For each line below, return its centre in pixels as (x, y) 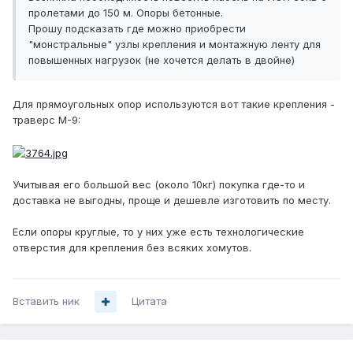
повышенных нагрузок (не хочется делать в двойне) (162, 60)
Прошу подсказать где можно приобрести (137, 29)
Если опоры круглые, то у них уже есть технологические (158, 231)
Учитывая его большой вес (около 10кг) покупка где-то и (159, 184)
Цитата (149, 301)
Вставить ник (46, 301)
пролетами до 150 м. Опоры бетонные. (126, 13)
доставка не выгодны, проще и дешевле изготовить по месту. (172, 200)
